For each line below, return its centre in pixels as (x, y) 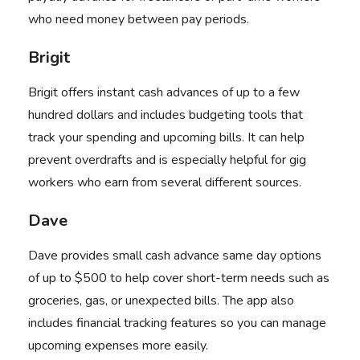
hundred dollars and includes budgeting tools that (166, 115)
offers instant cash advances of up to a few (179, 92)
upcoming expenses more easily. (118, 346)
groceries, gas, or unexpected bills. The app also (161, 301)
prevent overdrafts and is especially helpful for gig (167, 160)
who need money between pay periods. (139, 19)
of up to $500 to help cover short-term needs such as (179, 278)
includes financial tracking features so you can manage (177, 323)
